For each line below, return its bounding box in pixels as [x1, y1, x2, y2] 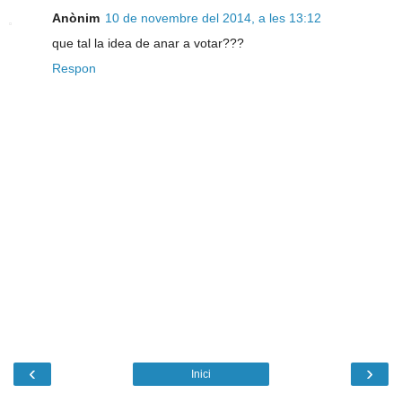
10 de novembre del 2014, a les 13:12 [105, 11, 321, 26]
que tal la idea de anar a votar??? [52, 36, 244, 51]
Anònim [52, 11, 100, 26]
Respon [52, 61, 96, 76]
